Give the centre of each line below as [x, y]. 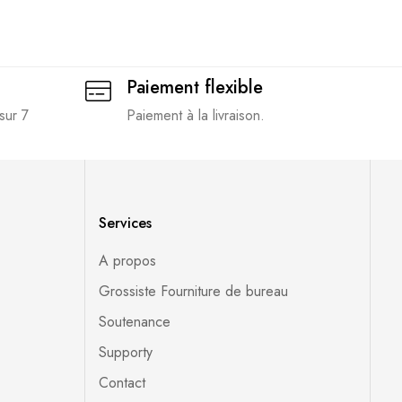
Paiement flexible [194, 87]
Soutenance [134, 322]
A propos [127, 261]
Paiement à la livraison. [195, 115]
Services [125, 223]
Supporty [125, 352]
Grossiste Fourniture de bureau [193, 291]
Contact [122, 383]
